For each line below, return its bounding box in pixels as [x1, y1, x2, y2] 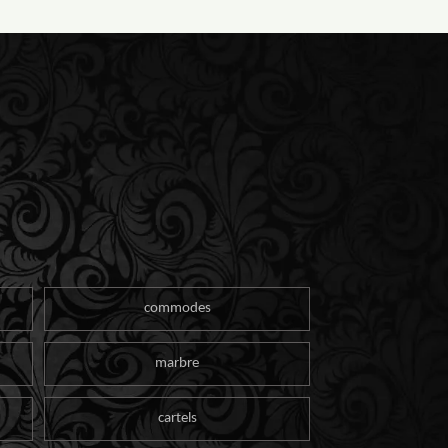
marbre [155, 355, 200, 371]
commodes [143, 300, 211, 316]
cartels [157, 410, 197, 426]
